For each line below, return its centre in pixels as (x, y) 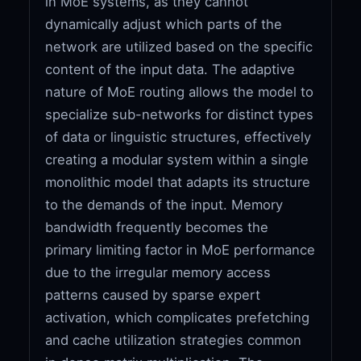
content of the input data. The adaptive (170, 69)
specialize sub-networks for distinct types (180, 114)
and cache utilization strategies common (174, 340)
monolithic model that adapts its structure (178, 182)
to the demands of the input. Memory (164, 204)
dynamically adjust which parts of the (164, 24)
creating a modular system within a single (177, 159)
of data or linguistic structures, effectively (178, 137)
